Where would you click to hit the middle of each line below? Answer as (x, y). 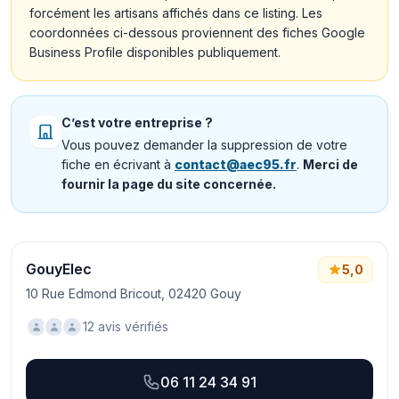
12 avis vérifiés (126, 326)
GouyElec (59, 269)
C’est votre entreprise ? (137, 122)
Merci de (330, 164)
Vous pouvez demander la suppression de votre (204, 145)
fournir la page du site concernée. (169, 184)
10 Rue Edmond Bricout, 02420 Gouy (134, 293)
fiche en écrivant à (118, 164)
